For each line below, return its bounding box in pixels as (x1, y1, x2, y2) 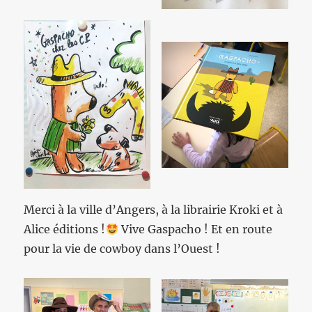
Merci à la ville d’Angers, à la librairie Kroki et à (24, 203, 283, 217)
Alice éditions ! (24, 222, 106, 237)
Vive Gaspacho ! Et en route (118, 222, 272, 237)
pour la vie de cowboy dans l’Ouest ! (24, 242, 221, 256)
